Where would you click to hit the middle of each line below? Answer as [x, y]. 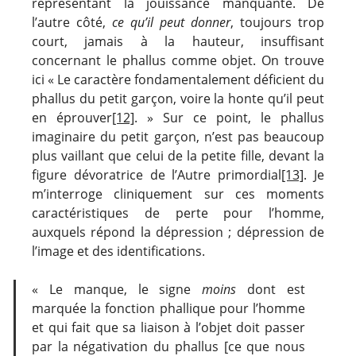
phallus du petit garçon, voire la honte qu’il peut [178, 98]
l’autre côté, [72, 22]
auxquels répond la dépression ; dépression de [178, 232]
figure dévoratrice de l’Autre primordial [157, 174]
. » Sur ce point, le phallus [229, 117]
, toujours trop [277, 22]
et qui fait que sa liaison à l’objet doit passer [168, 327]
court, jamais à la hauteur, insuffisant [178, 41]
